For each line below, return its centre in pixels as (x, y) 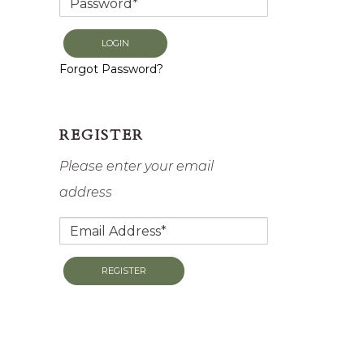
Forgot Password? (112, 69)
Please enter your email (137, 166)
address (86, 192)
